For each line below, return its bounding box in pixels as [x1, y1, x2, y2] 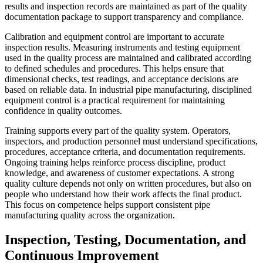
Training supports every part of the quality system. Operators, [5, 125, 231, 136]
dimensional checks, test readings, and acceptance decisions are [5, 73, 238, 84]
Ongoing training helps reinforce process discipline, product [5, 157, 225, 167]
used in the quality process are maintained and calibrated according [5, 52, 251, 63]
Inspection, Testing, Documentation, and [5, 232, 246, 248]
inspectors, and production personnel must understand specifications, [5, 136, 258, 146]
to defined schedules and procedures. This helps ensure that [5, 63, 224, 73]
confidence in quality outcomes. [5, 105, 122, 116]
